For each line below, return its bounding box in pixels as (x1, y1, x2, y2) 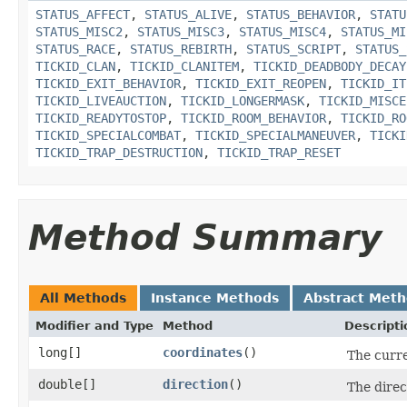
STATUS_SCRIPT (246, 42, 341, 56)
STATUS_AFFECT (35, 7, 130, 22)
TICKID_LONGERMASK (181, 94, 304, 108)
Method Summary (28, 217, 382, 258)
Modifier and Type (35, 319, 154, 333)
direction (163, 377, 228, 392)
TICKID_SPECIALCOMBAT (35, 128, 181, 143)
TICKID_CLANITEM (130, 59, 239, 74)
